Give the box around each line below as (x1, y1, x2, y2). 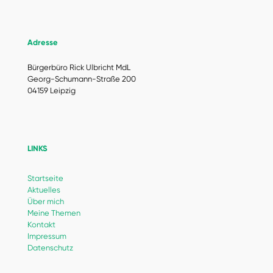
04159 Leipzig (27, 86, 76, 95)
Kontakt (27, 220, 55, 229)
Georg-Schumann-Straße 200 (27, 74, 136, 83)
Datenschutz (27, 243, 73, 252)
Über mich (27, 197, 64, 206)
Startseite (27, 174, 63, 183)
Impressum (27, 232, 66, 241)
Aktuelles (27, 185, 60, 194)
